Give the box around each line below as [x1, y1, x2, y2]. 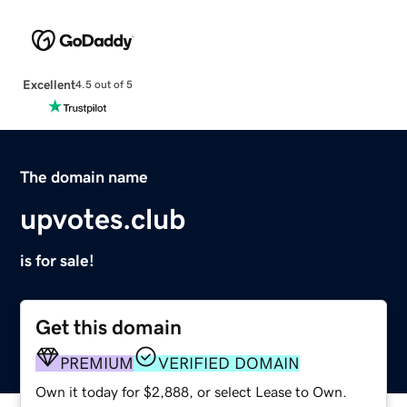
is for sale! [20, 252, 95, 269]
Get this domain [35, 316, 183, 338]
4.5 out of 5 [74, 79, 133, 91]
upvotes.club [20, 203, 186, 233]
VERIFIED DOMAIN [158, 354, 301, 372]
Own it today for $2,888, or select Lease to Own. [35, 383, 348, 399]
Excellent [22, 77, 75, 91]
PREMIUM [60, 354, 134, 372]
